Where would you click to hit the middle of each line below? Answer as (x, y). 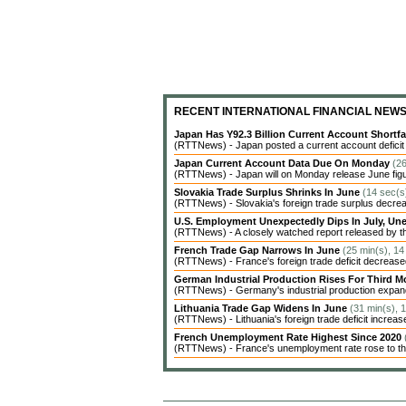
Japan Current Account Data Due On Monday (283, 163)
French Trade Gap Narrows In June (258, 250)
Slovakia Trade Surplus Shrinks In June (268, 192)
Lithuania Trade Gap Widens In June (262, 308)
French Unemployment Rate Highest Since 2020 (289, 337)
